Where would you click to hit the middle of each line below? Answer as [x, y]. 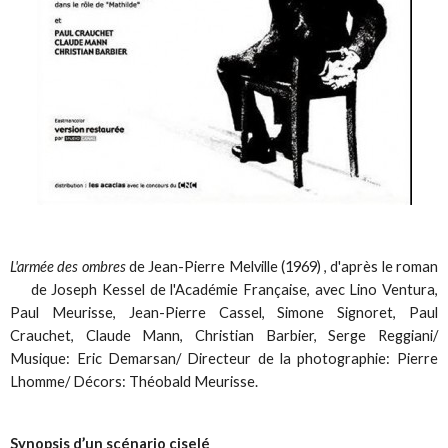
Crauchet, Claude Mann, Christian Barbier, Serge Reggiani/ [224, 335]
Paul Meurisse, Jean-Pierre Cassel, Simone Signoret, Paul [224, 312]
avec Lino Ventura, [376, 289]
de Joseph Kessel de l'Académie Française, [172, 289]
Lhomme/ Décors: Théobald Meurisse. [134, 381]
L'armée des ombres [68, 266]
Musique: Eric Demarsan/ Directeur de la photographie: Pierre [224, 358]
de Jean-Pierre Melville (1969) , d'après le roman [281, 266]
